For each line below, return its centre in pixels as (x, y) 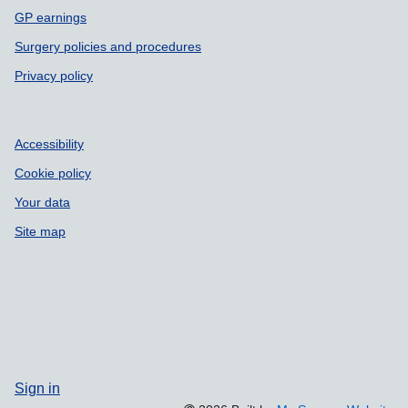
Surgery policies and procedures (108, 46)
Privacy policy (54, 76)
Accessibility (49, 144)
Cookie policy (53, 173)
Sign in (37, 388)
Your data (42, 202)
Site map (40, 231)
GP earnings (51, 17)
